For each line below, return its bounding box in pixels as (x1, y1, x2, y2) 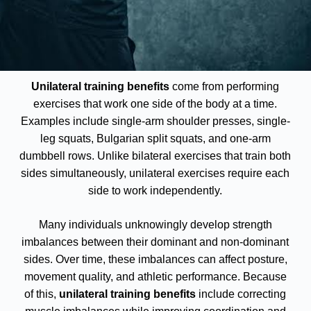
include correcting (196, 288, 287, 300)
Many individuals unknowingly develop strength (38, 219, 272, 230)
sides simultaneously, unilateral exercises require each (21, 167, 290, 179)
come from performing (169, 81, 280, 92)
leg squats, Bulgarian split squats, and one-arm (40, 133, 271, 144)
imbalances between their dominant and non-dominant (22, 236, 289, 248)
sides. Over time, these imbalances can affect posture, (23, 253, 287, 265)
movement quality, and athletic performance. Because (24, 271, 287, 283)
